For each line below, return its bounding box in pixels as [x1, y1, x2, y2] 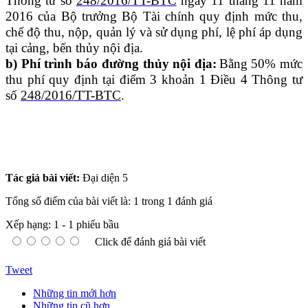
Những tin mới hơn [33, 287, 116, 299]
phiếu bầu [74, 218, 119, 230]
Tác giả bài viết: [5, 171, 82, 184]
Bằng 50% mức [219, 56, 303, 71]
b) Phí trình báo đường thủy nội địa [5, 56, 212, 71]
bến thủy [53, 40, 103, 55]
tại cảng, [5, 40, 53, 55]
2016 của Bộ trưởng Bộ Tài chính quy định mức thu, [5, 8, 302, 23]
